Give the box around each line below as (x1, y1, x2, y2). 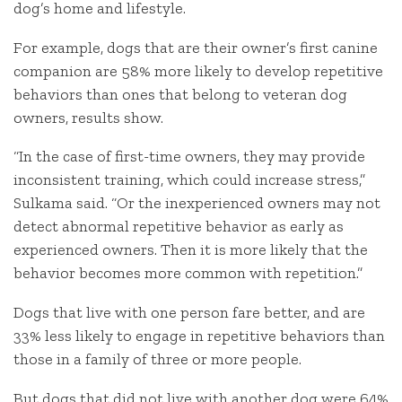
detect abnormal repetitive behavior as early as (13, 216, 344, 237)
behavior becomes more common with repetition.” (13, 263, 363, 284)
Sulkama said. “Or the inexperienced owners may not (13, 193, 380, 214)
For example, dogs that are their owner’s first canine (13, 37, 378, 57)
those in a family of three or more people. (13, 349, 301, 370)
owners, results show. (13, 107, 163, 127)
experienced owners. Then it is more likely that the (13, 240, 368, 260)
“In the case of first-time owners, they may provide (13, 146, 365, 167)
